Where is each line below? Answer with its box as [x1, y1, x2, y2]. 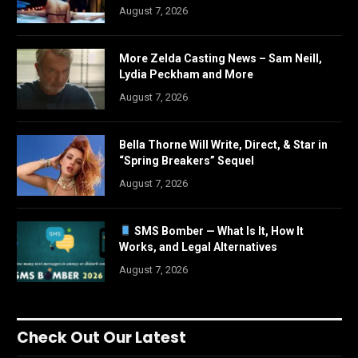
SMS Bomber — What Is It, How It [131, 224, 304, 237]
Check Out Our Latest [17, 326, 186, 348]
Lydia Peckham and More [119, 67, 253, 81]
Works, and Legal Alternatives [119, 240, 277, 253]
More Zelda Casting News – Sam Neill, [119, 51, 322, 65]
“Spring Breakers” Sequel [119, 153, 254, 167]
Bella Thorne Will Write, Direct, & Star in [119, 137, 328, 151]
